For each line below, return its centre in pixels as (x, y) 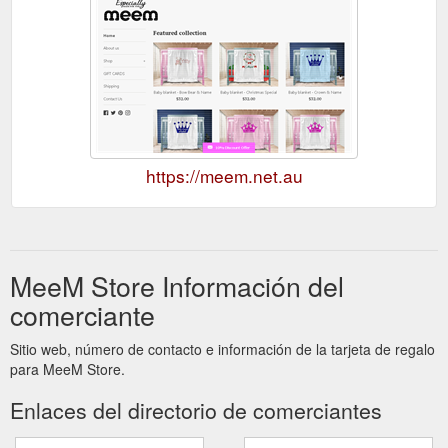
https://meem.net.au (224, 175)
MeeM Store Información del (177, 285)
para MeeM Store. (67, 368)
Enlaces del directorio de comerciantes (196, 409)
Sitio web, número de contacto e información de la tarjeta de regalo (222, 348)
